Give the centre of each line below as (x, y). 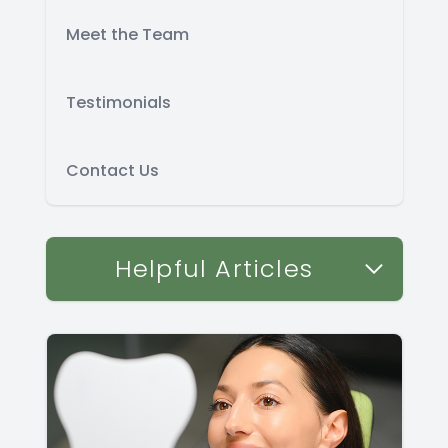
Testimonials (118, 103)
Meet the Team (127, 35)
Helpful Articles (214, 269)
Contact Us (112, 171)
